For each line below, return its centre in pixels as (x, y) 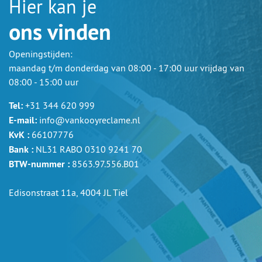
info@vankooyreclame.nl (90, 120)
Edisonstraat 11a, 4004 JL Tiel (68, 193)
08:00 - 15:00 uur (44, 82)
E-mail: (23, 120)
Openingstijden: (41, 54)
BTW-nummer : (39, 164)
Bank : (21, 150)
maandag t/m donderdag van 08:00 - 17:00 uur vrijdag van (127, 68)
